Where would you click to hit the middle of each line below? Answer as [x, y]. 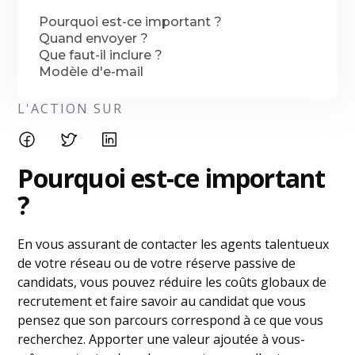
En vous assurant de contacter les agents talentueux [174, 244]
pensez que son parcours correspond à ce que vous [171, 320]
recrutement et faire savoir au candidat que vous [162, 301]
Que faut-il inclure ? [101, 55]
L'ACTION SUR [71, 109]
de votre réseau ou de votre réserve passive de [157, 263]
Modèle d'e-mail [92, 72]
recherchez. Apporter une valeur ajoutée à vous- [162, 339]
